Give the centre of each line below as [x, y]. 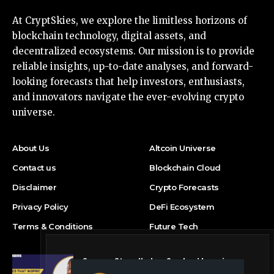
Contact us [34, 168]
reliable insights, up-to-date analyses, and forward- [133, 67]
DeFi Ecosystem [182, 207]
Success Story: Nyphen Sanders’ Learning [158, 261]
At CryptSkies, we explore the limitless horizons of [130, 21]
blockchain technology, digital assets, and [109, 36]
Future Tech [174, 227]
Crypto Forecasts [184, 187]
